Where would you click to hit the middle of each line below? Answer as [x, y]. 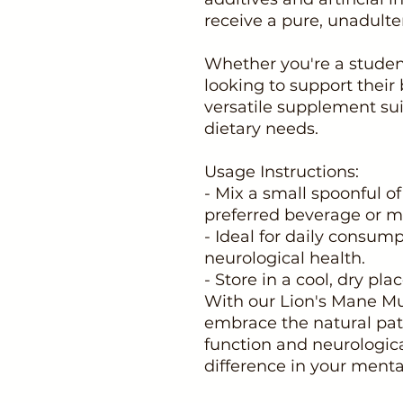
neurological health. [285, 258]
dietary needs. [261, 129]
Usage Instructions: [282, 172]
